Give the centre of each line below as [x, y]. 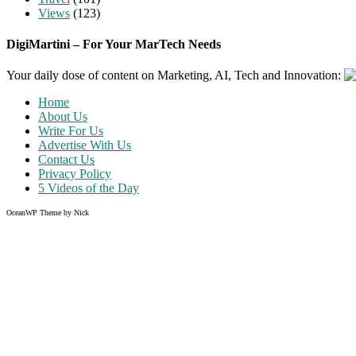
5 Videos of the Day [89, 188]
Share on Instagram [87, 280]
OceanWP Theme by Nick [48, 213]
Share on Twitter [80, 251]
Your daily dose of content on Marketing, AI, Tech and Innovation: [175, 75]
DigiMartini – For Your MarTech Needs [114, 44]
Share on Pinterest [83, 265]
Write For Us [71, 131]
